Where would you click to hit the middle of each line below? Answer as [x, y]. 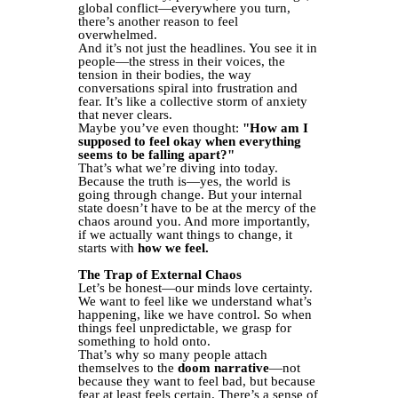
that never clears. [125, 115]
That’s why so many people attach [173, 355]
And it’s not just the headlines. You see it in [198, 48]
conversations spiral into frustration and [188, 88]
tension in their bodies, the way [165, 75]
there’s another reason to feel [158, 22]
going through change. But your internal [190, 195]
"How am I [275, 128]
